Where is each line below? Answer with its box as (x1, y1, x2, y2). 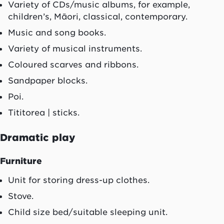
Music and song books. (8, 27, 106, 38)
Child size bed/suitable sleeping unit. (8, 207, 167, 217)
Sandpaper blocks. (8, 75, 87, 86)
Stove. (8, 191, 33, 201)
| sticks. (45, 107, 79, 118)
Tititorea (8, 107, 45, 118)
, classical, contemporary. (78, 11, 187, 22)
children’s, (8, 11, 54, 22)
